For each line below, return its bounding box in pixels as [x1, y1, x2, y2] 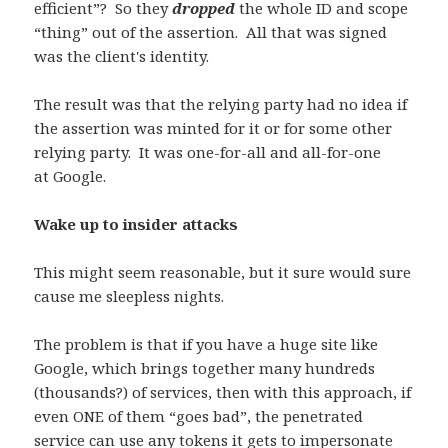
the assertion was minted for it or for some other [34, 118, 393, 139]
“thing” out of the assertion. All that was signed [34, 22, 388, 43]
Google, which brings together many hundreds [34, 358, 376, 379]
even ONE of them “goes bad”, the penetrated [34, 406, 364, 427]
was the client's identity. [34, 46, 210, 67]
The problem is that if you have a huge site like [34, 334, 379, 355]
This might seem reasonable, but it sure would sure [34, 262, 412, 283]
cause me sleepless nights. [34, 286, 225, 307]
